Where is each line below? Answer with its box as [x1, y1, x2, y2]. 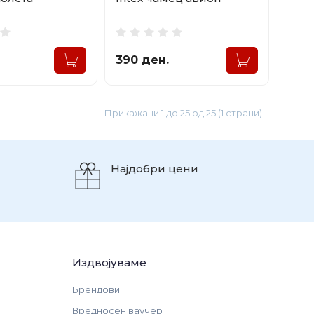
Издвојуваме [71, 255, 146, 269]
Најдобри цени [110, 161, 198, 175]
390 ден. [115, 53, 169, 67]
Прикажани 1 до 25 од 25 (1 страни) [104, 107, 262, 118]
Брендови [71, 283, 120, 295]
